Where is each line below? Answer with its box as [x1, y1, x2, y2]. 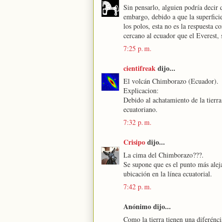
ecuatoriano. [123, 105, 158, 114]
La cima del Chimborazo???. [123, 150, 204, 160]
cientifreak [123, 63, 156, 73]
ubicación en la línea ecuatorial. [123, 169, 212, 178]
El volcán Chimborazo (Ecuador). [123, 76, 219, 86]
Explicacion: [123, 86, 159, 95]
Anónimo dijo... [123, 201, 171, 212]
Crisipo [123, 137, 145, 147]
